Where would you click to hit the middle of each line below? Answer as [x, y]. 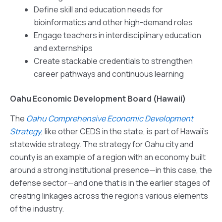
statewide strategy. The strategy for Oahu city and [102, 144]
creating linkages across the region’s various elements [109, 196]
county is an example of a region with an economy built [108, 157]
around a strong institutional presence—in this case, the [111, 170]
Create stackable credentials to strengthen [113, 61]
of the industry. [37, 209]
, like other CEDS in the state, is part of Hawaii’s [125, 132]
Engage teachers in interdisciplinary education [117, 35]
